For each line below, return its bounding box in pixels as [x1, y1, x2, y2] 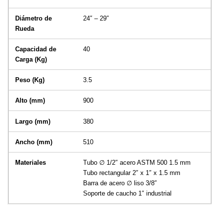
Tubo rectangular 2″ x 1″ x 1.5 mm [83, 169, 180, 176]
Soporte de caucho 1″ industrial [83, 189, 172, 197]
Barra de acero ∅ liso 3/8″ [83, 179, 157, 187]
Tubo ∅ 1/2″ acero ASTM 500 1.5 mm [83, 158, 191, 166]
